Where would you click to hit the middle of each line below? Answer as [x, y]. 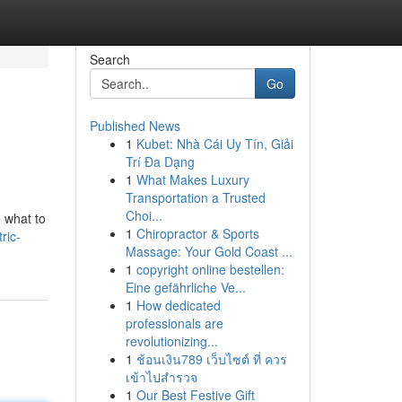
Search [109, 59]
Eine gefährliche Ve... [185, 287]
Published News [135, 126]
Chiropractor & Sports [197, 233]
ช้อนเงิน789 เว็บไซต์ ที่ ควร [211, 359]
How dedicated [178, 305]
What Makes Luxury [192, 179]
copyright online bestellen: [210, 269]
